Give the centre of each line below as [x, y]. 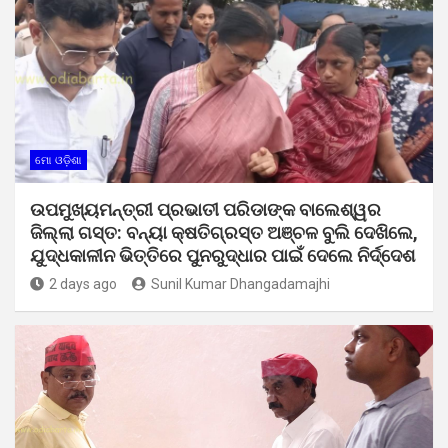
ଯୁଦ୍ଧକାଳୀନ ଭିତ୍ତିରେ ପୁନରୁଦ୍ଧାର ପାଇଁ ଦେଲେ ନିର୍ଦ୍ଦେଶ [222, 255]
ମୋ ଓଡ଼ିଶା [58, 160]
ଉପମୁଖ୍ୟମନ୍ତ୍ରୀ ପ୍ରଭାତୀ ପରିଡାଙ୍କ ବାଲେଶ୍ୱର [205, 209]
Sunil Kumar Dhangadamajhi [240, 283]
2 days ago [83, 283]
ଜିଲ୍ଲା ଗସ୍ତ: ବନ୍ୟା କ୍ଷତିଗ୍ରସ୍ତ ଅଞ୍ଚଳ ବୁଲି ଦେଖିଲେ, [224, 232]
